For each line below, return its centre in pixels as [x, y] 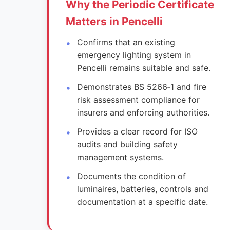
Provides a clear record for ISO [138, 131]
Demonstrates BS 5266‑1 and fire [142, 87]
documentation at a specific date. [143, 202]
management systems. [121, 157]
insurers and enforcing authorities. [143, 112]
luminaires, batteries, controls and [143, 189]
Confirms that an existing [126, 42]
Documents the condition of [132, 176]
